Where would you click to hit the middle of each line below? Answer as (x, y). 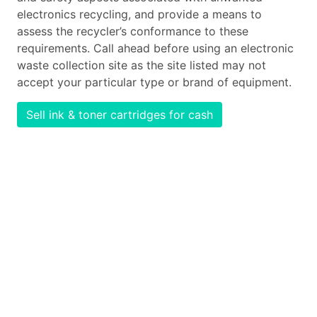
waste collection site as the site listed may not (142, 65)
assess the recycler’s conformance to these (133, 31)
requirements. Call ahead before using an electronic (155, 48)
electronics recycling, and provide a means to (139, 14)
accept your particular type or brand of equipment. (154, 82)
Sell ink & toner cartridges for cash (120, 115)
